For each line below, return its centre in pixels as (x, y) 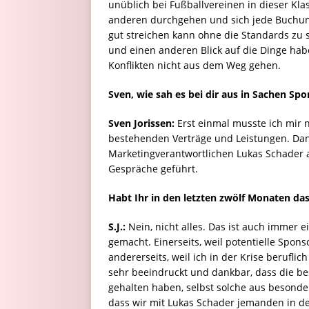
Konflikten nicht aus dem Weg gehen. (195, 66)
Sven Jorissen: (141, 123)
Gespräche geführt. (153, 169)
